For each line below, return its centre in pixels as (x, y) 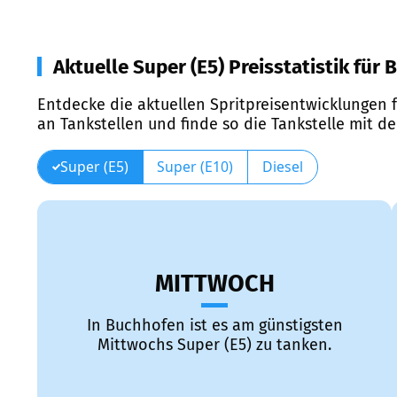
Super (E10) (195, 166)
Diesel (282, 166)
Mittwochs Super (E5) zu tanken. (214, 345)
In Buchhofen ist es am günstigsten (214, 326)
